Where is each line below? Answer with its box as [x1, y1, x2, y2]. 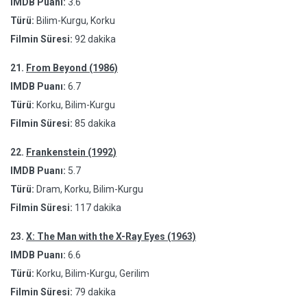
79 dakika [75, 286, 116, 297]
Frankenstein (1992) [26, 147, 116, 158]
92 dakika [75, 34, 116, 45]
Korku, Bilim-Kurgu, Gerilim [34, 268, 149, 279]
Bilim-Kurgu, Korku [34, 15, 115, 26]
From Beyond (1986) [26, 62, 118, 73]
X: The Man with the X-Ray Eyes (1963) [26, 231, 196, 242]
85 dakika [75, 118, 116, 129]
